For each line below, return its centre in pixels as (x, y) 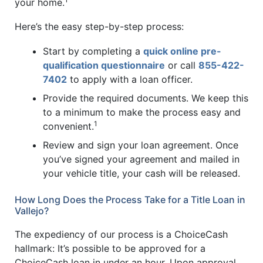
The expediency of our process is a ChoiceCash (121, 234)
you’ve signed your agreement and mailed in (141, 159)
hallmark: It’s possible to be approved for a (110, 248)
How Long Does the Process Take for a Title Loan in (130, 200)
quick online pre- (182, 51)
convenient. (68, 127)
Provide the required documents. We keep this (146, 98)
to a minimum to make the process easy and (142, 112)
